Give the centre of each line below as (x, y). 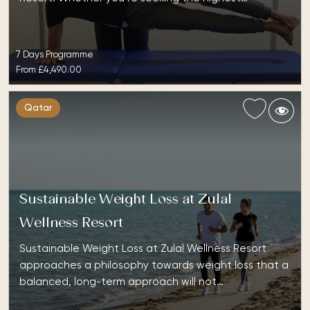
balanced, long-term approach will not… (121, 282)
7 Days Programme (55, 54)
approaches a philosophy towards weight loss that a (154, 265)
